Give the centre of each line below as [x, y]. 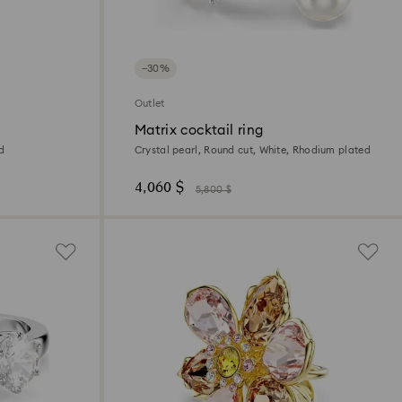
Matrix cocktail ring [199, 130]
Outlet [149, 103]
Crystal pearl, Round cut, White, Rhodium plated [252, 150]
